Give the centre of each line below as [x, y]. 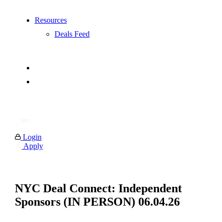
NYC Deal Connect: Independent [98, 189]
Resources [51, 20]
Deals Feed [72, 34]
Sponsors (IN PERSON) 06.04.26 [97, 202]
